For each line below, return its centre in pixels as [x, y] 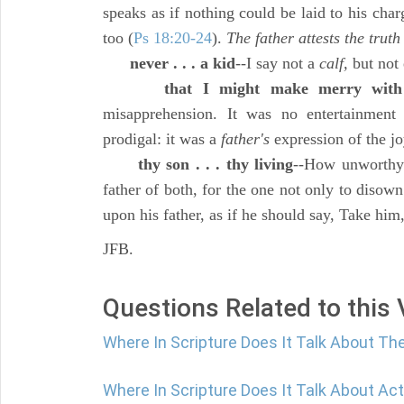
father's [245, 139]
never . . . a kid [183, 63]
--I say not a [277, 63]
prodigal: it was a [162, 139]
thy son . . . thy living [216, 164]
